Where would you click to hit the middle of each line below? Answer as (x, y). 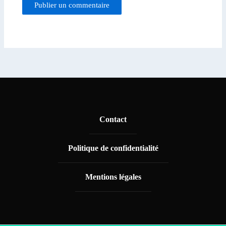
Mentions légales (113, 177)
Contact (113, 120)
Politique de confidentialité (113, 148)
